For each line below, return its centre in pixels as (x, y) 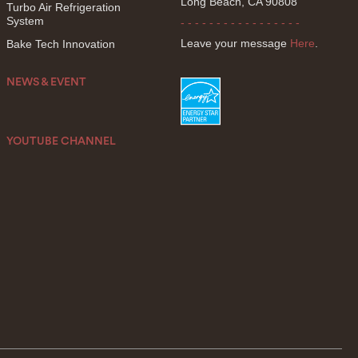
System (26, 21)
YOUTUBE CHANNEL (62, 141)
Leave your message (235, 43)
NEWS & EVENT (47, 82)
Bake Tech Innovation (61, 44)
